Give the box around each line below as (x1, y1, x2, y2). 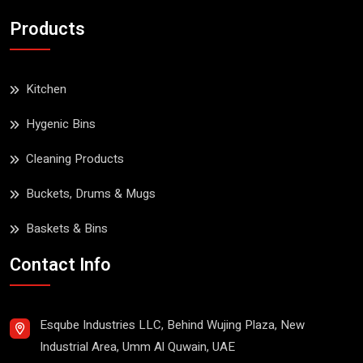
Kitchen (26, 80, 66, 99)
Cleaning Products (26, 150, 124, 169)
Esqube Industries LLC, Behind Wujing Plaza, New (40, 316, 305, 335)
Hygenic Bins (26, 115, 96, 134)
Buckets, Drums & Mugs (26, 185, 156, 203)
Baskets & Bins (26, 220, 108, 238)
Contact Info (10, 252, 111, 279)
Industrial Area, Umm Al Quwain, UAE (40, 338, 235, 357)
